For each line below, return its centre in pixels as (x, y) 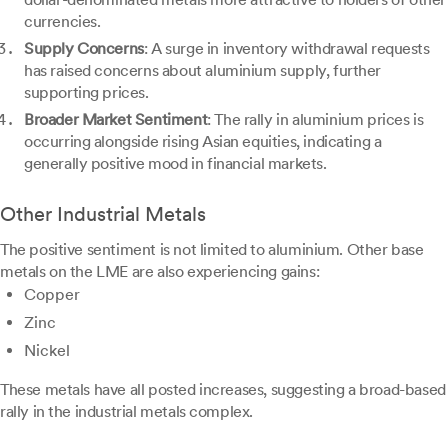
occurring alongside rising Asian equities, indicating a (203, 142)
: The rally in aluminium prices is (315, 120)
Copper (52, 295)
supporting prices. (86, 93)
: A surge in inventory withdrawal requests (286, 49)
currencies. (62, 22)
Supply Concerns (84, 49)
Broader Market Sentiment (116, 120)
